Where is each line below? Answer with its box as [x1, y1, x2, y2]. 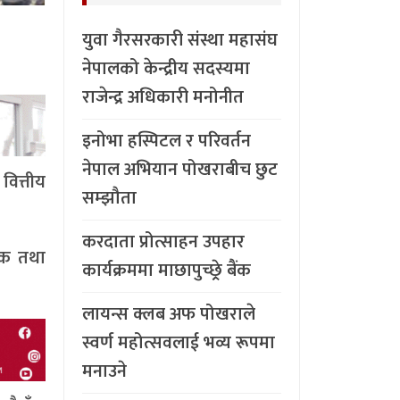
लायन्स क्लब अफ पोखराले [82, 298, 255, 329]
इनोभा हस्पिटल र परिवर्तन [82, 125, 251, 156]
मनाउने [82, 355, 127, 387]
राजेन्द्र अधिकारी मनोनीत [82, 81, 244, 112]
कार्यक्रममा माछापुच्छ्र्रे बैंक [82, 254, 251, 286]
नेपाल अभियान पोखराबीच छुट [82, 154, 278, 185]
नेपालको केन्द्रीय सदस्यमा [82, 53, 250, 84]
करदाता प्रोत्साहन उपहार [82, 226, 245, 257]
